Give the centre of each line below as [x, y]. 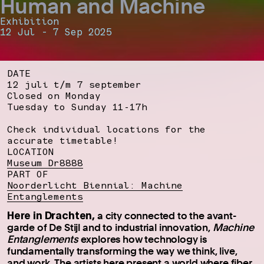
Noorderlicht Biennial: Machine [95, 185]
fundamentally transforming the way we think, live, [122, 250]
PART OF [28, 174]
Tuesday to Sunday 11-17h [77, 107]
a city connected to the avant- [166, 215]
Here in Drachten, [51, 215]
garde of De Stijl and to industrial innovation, [110, 227]
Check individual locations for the [107, 129]
